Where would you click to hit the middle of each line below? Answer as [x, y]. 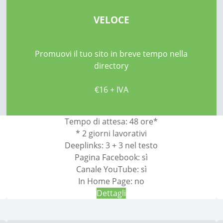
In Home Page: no [111, 181]
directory [111, 66]
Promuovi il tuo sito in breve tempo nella [111, 54]
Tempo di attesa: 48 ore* [111, 122]
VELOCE [111, 19]
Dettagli [111, 193]
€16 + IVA [111, 90]
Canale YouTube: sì [111, 169]
